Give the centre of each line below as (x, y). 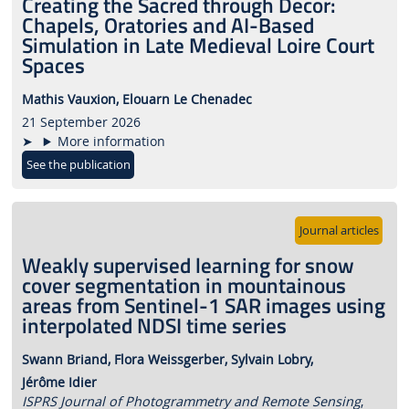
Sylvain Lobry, (272, 360)
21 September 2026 (81, 122)
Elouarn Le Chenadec (187, 99)
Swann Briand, (66, 360)
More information (112, 142)
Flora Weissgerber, (170, 360)
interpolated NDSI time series (154, 326)
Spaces (53, 65)
